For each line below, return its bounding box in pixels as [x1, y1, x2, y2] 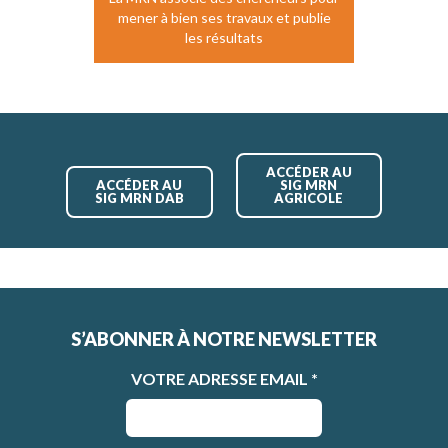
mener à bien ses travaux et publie [117, 9, 331, 27]
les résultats [185, 29, 263, 47]
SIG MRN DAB [94, 190, 184, 207]
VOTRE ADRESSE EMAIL [130, 369, 311, 389]
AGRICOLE [274, 190, 344, 207]
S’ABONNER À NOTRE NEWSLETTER [71, 327, 377, 350]
